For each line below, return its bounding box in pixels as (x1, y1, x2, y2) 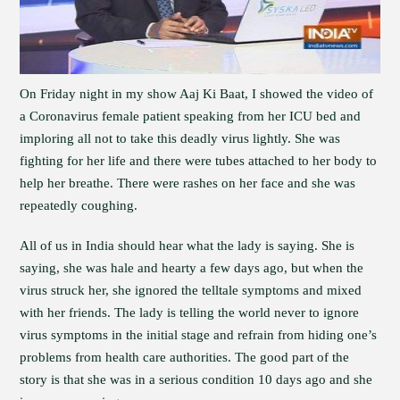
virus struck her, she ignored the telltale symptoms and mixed (20, 283, 362, 297)
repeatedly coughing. (20, 198, 138, 212)
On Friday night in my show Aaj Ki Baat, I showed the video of (20, 87, 374, 101)
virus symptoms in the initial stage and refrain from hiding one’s (20, 328, 378, 342)
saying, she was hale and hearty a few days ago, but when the (20, 261, 364, 275)
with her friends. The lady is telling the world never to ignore (20, 305, 360, 320)
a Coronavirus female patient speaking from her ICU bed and (20, 109, 362, 123)
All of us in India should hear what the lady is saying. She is (20, 238, 355, 253)
